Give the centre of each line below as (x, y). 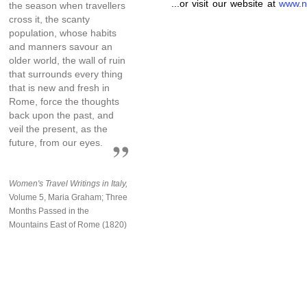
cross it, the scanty (49, 19)
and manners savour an (61, 46)
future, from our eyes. (56, 142)
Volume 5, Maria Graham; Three (68, 197)
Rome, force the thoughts (64, 101)
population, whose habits (63, 33)
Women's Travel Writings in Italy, (68, 183)
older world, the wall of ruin (67, 60)
